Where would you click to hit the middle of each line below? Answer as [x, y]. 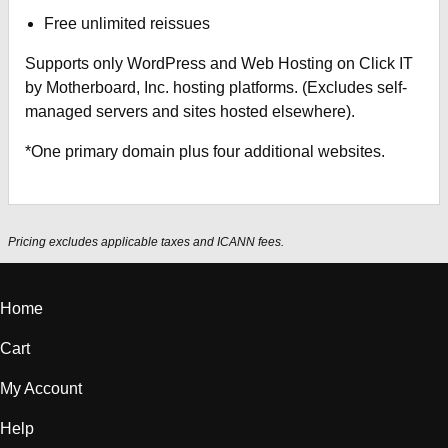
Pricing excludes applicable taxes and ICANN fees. [146, 242]
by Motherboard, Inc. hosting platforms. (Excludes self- [216, 87]
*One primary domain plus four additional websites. [205, 151]
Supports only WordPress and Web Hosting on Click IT [219, 63]
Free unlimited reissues [127, 23]
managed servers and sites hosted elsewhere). [190, 111]
